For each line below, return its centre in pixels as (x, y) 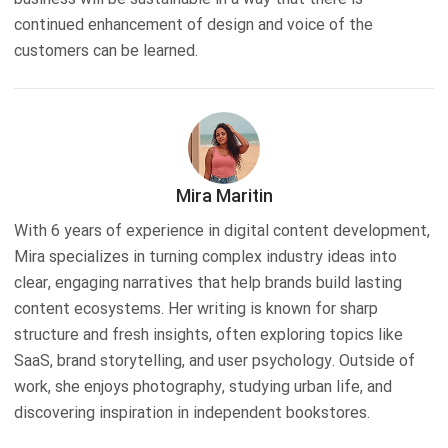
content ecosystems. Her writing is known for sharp (196, 309)
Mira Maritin (224, 196)
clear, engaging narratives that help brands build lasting (208, 283)
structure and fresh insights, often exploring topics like (208, 335)
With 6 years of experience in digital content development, (222, 231)
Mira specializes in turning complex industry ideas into (205, 257)
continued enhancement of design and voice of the (193, 25)
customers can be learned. (106, 51)
